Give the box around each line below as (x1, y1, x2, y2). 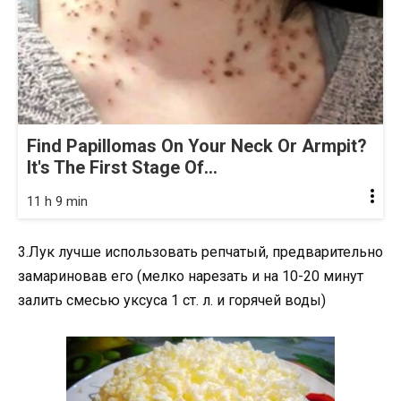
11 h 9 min (27, 193, 88, 210)
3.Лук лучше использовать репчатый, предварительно (18, 243, 383, 261)
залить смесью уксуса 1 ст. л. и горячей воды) (18, 292, 326, 310)
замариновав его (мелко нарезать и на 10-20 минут (18, 268, 363, 286)
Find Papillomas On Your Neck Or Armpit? (27, 135, 367, 158)
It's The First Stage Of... (27, 157, 218, 179)
